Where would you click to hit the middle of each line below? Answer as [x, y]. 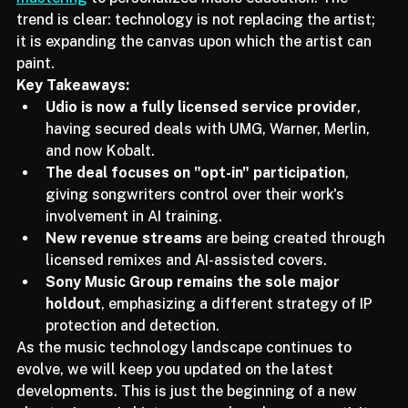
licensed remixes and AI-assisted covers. [186, 283]
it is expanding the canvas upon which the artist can [196, 65]
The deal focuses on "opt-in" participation [195, 196]
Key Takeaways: [73, 108]
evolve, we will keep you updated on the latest [177, 393]
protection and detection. [133, 349]
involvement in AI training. [134, 240]
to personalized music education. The [219, 21]
